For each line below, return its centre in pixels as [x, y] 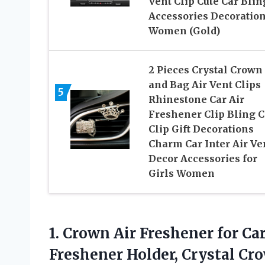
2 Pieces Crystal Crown [205, 70]
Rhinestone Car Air [196, 99]
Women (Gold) [184, 30]
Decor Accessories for [203, 158]
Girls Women [181, 173]
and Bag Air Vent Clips [204, 84]
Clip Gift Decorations [201, 129]
